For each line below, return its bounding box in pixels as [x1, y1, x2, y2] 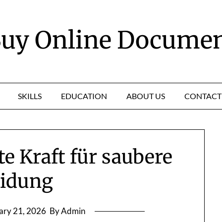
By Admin [49, 206, 85, 216]
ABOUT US [126, 91, 165, 101]
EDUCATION [60, 91, 107, 101]
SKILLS [17, 91, 42, 101]
